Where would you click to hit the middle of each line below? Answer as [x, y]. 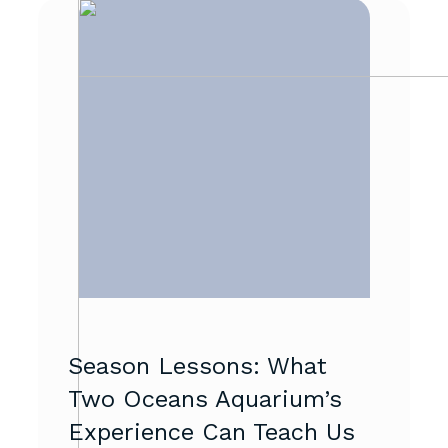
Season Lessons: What [197, 365]
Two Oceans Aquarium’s [205, 398]
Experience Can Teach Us [211, 431]
